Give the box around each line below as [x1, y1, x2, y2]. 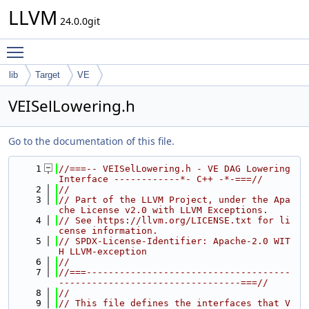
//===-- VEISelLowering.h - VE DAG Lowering [59, 163, 290, 174]
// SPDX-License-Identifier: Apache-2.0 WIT [59, 236, 290, 246]
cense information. [59, 226, 158, 236]
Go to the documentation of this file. [8, 134, 175, 148]
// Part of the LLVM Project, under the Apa [59, 195, 290, 205]
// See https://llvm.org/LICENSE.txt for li [59, 215, 290, 226]
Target [35, 70, 60, 80]
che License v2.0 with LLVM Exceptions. [59, 205, 268, 215]
